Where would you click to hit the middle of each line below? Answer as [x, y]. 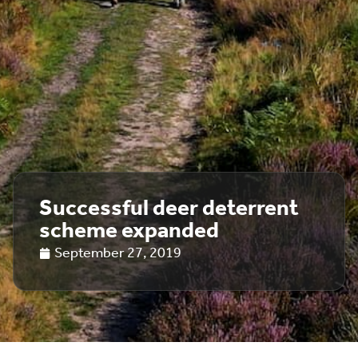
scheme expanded [129, 231]
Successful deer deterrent [169, 209]
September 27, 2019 [118, 253]
